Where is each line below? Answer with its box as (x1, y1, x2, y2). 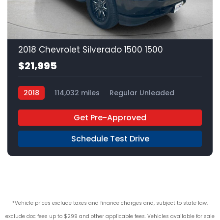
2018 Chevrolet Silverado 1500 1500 (18, 44, 163, 56)
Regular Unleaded (110, 88, 174, 98)
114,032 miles (55, 88, 100, 98)
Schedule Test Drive (71, 133, 149, 145)
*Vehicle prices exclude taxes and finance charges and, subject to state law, (12, 199, 208, 207)
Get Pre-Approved (74, 112, 146, 124)
